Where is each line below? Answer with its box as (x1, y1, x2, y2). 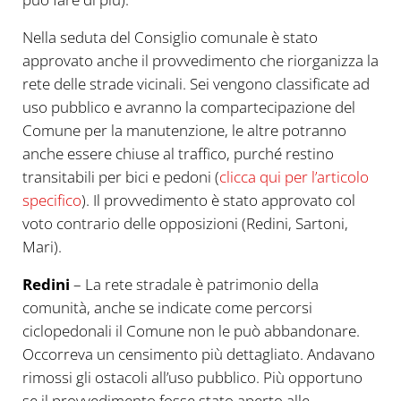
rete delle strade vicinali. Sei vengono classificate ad (21, 73, 370, 95)
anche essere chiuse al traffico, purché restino (21, 143, 334, 165)
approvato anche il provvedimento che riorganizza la (21, 50, 379, 72)
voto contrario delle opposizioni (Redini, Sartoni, (21, 213, 348, 235)
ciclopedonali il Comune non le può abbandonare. (21, 320, 360, 342)
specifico (21, 190, 81, 211)
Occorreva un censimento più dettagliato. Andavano (21, 344, 375, 365)
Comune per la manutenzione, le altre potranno (21, 120, 346, 141)
